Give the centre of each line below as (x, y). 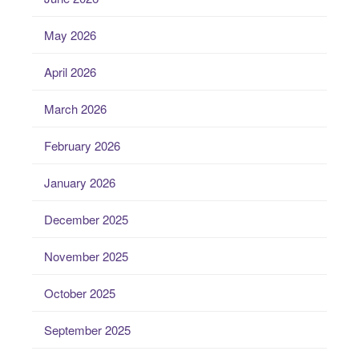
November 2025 (86, 256)
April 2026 (70, 72)
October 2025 (80, 293)
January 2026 (80, 183)
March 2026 (75, 109)
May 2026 (70, 35)
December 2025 (86, 220)
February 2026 (82, 146)
